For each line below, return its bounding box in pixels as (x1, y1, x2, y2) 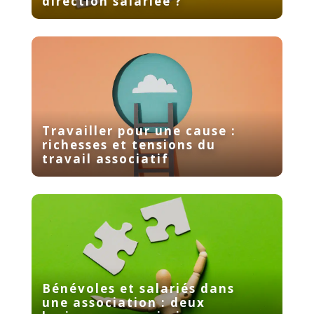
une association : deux (41, 294, 205, 311)
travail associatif (41, 151, 169, 168)
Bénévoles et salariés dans (41, 280, 235, 297)
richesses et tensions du (41, 137, 216, 153)
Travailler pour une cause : (41, 123, 236, 139)
